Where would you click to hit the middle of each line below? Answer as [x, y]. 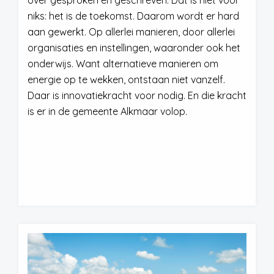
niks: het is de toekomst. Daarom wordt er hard [133, 16]
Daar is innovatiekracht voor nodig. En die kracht [137, 95]
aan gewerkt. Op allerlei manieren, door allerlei [131, 32]
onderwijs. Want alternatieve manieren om [123, 64]
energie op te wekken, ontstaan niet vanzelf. [126, 80]
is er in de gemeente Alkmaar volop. [109, 111]
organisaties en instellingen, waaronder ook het [134, 48]
